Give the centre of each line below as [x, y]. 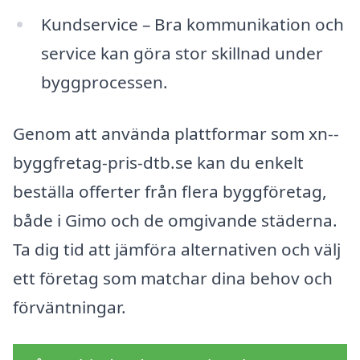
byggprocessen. [104, 82]
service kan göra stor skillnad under [182, 53]
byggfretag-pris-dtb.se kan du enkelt [158, 163]
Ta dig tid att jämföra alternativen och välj [177, 250]
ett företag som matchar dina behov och [173, 278]
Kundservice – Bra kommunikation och [192, 25]
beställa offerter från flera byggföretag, [170, 192]
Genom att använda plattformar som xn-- [176, 134]
